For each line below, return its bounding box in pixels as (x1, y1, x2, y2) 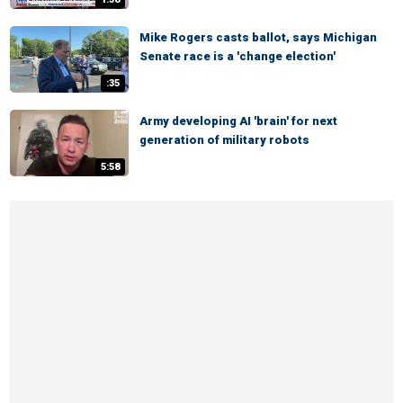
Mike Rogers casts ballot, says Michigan (139, 31, 377, 44)
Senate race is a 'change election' (139, 49, 336, 63)
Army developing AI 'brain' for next (139, 114, 337, 128)
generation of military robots (139, 133, 309, 147)
